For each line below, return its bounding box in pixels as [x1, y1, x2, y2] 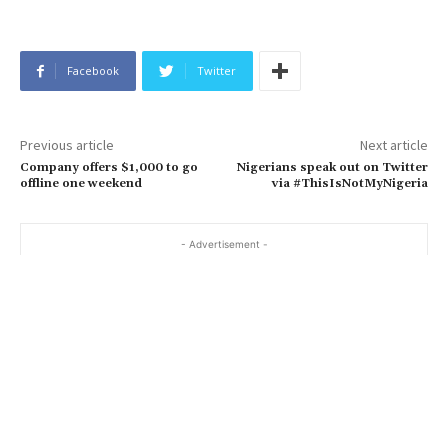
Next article [359, 136, 428, 155]
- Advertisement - [180, 238, 268, 251]
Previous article [20, 136, 114, 155]
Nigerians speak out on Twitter [236, 160, 428, 176]
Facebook [67, 63, 119, 79]
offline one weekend [20, 176, 142, 192]
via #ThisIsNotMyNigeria [271, 176, 428, 192]
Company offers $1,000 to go [20, 160, 198, 176]
